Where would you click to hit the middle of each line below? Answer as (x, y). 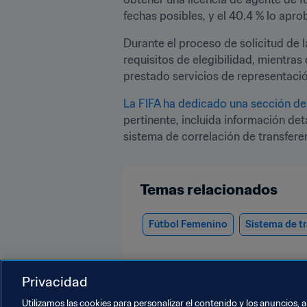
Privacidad (55, 281)
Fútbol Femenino (188, 224)
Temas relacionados (209, 189)
